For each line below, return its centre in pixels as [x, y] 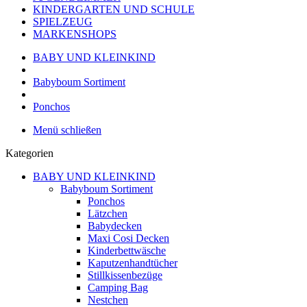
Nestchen [108, 300]
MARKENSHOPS [75, 34]
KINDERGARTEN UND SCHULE [114, 9]
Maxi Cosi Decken [128, 238]
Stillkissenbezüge [125, 275]
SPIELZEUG [63, 22]
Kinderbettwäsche [127, 250]
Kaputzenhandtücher [133, 263]
